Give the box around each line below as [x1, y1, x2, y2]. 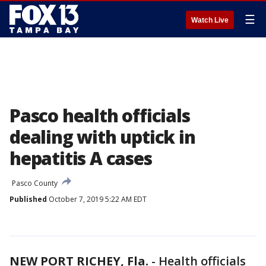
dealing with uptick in [9, 125, 195, 149]
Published [9, 194, 47, 204]
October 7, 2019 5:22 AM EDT [47, 194, 147, 204]
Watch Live [191, 16, 229, 24]
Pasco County [12, 178, 58, 188]
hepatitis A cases [9, 146, 152, 170]
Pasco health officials [9, 103, 190, 128]
